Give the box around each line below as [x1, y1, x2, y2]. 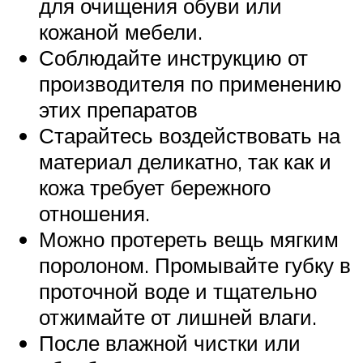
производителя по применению [39, 70, 342, 97]
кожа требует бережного [39, 174, 271, 201]
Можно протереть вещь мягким [39, 226, 339, 253]
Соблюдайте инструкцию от [39, 45, 308, 71]
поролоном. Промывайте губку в [39, 252, 351, 279]
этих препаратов [39, 96, 198, 123]
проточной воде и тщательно [39, 278, 317, 305]
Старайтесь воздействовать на [39, 122, 340, 149]
